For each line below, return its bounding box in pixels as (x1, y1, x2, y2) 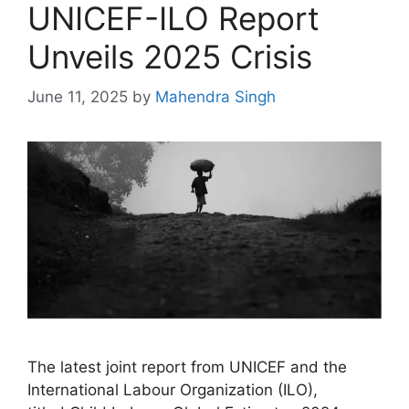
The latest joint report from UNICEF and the (27, 358, 347, 377)
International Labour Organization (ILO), (27, 381, 318, 400)
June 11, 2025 (27, 88, 128, 107)
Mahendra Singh (155, 88, 276, 107)
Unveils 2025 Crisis (27, 37, 312, 76)
